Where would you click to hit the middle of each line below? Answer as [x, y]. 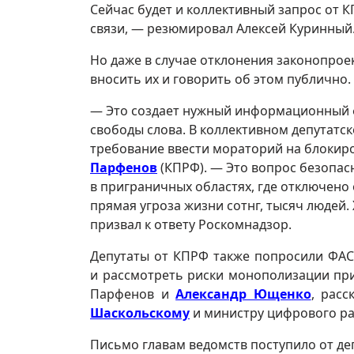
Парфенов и [133, 294]
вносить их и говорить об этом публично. [220, 79]
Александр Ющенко [243, 294]
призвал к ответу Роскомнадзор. [191, 224]
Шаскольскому [140, 313]
